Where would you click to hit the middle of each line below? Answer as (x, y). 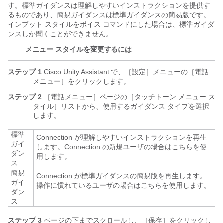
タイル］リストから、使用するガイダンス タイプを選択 (121, 106)
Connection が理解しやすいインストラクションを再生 (121, 137)
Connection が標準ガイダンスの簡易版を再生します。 (121, 176)
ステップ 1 (25, 72)
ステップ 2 (25, 97)
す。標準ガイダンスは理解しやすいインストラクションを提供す (109, 5)
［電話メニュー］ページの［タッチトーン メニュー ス (128, 97)
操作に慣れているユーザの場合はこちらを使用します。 (123, 185)
